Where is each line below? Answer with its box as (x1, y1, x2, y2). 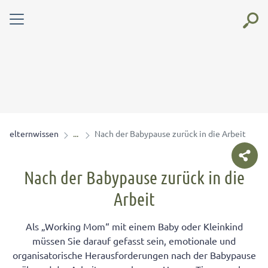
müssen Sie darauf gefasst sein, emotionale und (32, 234, 236, 246)
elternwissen (10, 128, 59, 139)
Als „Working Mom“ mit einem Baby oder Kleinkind (25, 220, 243, 232)
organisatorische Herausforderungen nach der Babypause (12, 249, 256, 261)
